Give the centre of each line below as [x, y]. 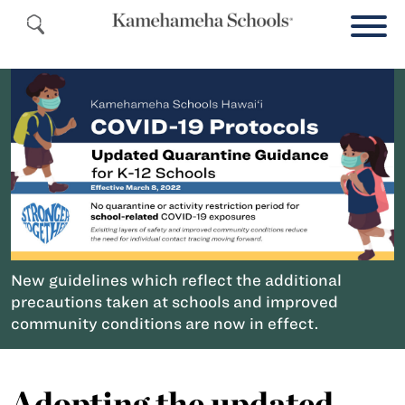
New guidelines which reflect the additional [176, 280]
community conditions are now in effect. [165, 324]
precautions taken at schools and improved [174, 302]
